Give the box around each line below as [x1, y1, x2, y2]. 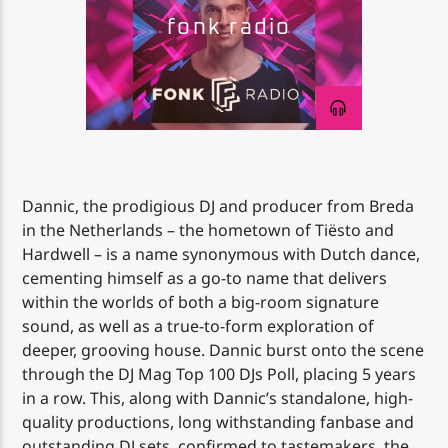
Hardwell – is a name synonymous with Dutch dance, [22, 243, 421, 266]
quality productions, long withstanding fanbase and [22, 411, 415, 434]
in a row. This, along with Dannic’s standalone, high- [22, 387, 414, 410]
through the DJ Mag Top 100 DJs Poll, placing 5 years [22, 363, 417, 386]
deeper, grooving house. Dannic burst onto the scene [22, 339, 425, 362]
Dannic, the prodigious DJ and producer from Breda [22, 195, 415, 218]
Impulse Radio [34, 92, 142, 115]
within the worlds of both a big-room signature [22, 291, 380, 314]
